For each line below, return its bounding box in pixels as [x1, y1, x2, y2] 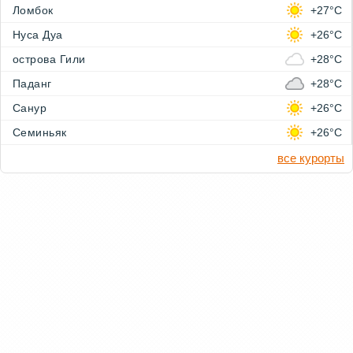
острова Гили [13, 53, 86, 66]
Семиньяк [13, 126, 67, 139]
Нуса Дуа [13, 28, 63, 42]
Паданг [13, 77, 52, 91]
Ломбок [13, 4, 54, 17]
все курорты [277, 151, 344, 165]
